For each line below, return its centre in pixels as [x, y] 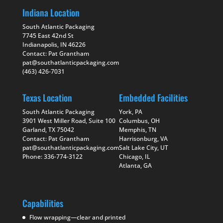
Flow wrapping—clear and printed [77, 218]
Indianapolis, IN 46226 [54, 44]
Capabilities [43, 203]
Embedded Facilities [153, 97]
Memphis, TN [137, 129]
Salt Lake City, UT [143, 147]
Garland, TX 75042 [48, 129]
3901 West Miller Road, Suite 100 [69, 120]
